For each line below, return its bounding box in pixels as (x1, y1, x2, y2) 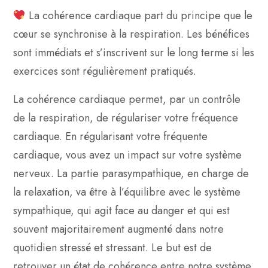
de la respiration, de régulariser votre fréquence (13, 109, 238, 126)
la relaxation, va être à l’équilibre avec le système (13, 184, 240, 200)
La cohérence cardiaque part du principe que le (25, 7, 252, 23)
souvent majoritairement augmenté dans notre (13, 221, 224, 237)
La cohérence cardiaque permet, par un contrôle (13, 91, 240, 107)
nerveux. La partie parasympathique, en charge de (13, 165, 249, 181)
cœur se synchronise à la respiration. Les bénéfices (13, 26, 249, 42)
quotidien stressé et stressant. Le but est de (13, 239, 212, 255)
